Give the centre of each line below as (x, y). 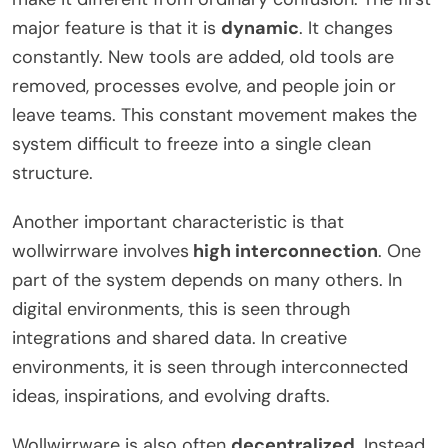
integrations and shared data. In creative (179, 337)
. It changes (346, 27)
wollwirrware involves (100, 250)
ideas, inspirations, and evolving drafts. (171, 395)
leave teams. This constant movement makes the (214, 114)
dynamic (260, 27)
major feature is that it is (116, 27)
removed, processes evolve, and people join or (204, 85)
